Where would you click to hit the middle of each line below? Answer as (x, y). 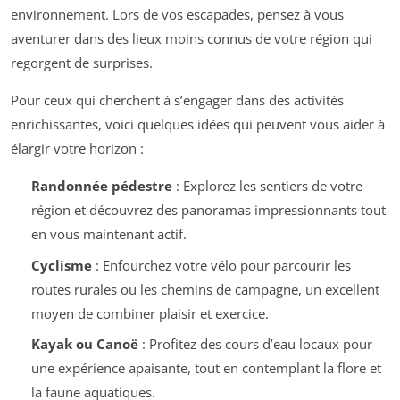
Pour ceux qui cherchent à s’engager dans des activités (177, 100)
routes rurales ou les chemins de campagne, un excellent (205, 289)
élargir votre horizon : (77, 149)
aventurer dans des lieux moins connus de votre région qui (192, 39)
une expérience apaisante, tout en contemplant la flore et (206, 368)
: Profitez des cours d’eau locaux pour (255, 344)
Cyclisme (61, 265)
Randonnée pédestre (101, 186)
